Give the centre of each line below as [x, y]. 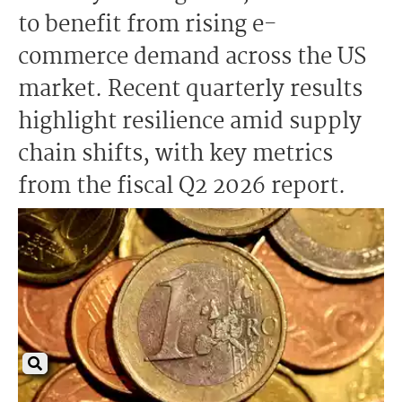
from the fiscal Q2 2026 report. [182, 187]
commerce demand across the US [192, 57]
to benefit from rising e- [148, 25]
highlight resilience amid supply [190, 122]
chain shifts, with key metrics [175, 154]
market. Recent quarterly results [190, 90]
